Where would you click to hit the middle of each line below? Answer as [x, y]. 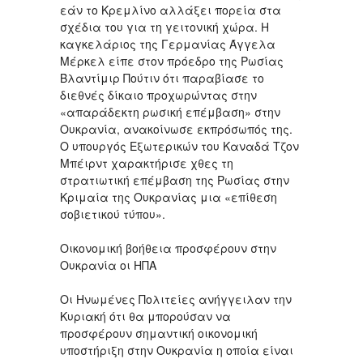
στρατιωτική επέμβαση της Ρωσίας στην [175, 179]
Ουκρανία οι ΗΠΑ [108, 265]
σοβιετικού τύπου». [113, 214]
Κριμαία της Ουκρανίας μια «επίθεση [169, 196]
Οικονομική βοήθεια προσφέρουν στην [168, 248]
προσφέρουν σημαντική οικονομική [159, 333]
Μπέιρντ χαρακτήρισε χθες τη [147, 162]
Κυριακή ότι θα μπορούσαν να [145, 316]
